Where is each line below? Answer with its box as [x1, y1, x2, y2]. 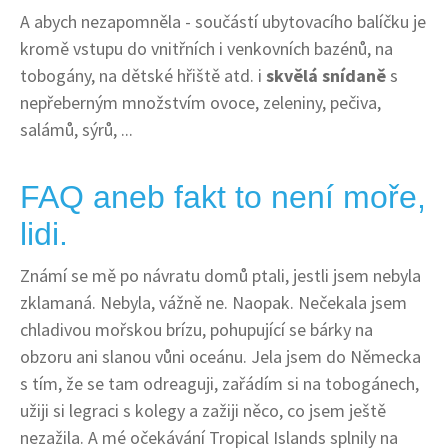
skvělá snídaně [266, 63, 386, 87]
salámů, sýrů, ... [20, 117, 133, 141]
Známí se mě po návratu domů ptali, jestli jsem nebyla [20, 263, 421, 287]
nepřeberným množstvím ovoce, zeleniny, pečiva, [20, 90, 381, 114]
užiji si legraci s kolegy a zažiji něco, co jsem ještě [20, 398, 386, 422]
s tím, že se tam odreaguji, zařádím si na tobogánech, [20, 371, 419, 395]
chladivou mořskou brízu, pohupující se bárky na [20, 317, 373, 341]
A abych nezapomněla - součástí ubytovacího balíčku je [20, 9, 426, 33]
